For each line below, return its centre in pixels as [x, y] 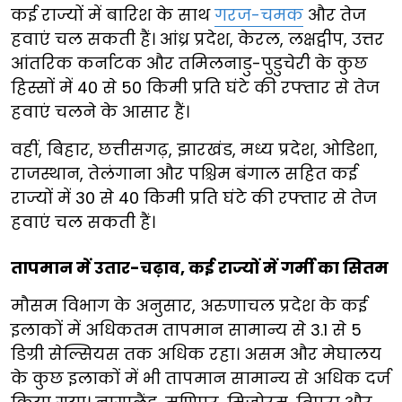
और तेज [335, 14]
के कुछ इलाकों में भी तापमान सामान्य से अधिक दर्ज [201, 378]
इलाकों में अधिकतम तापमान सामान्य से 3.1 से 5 [186, 329]
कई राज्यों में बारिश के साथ [113, 14]
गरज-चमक [259, 14]
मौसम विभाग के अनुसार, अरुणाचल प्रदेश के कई [189, 305]
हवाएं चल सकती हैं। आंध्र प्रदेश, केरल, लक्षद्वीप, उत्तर [197, 39]
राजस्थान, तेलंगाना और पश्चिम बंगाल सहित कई [184, 173]
